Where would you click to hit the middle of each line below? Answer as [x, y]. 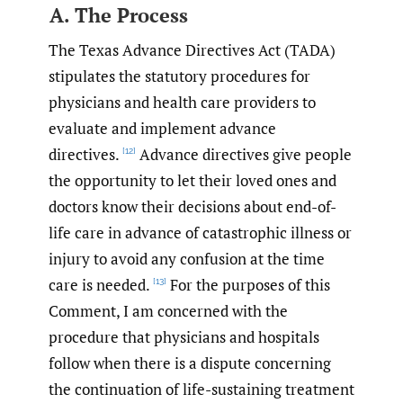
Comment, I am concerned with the [168, 310]
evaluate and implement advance [162, 128]
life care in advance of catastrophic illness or [200, 232]
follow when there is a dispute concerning [190, 363]
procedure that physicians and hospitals [184, 336]
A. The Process [118, 15]
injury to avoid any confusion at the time [187, 258]
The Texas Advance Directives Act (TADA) [192, 49]
